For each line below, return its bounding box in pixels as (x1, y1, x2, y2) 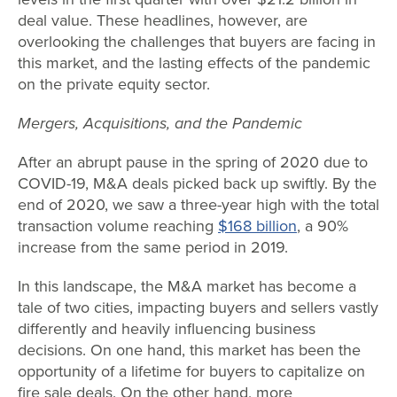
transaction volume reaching (18, 214, 214, 238)
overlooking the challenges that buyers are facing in (18, 30, 376, 54)
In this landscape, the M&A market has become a (18, 275, 356, 299)
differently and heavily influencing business (18, 317, 315, 341)
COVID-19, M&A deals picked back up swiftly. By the (18, 172, 377, 196)
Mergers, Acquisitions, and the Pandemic (18, 112, 302, 136)
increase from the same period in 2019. (18, 236, 288, 260)
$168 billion (218, 214, 297, 238)
